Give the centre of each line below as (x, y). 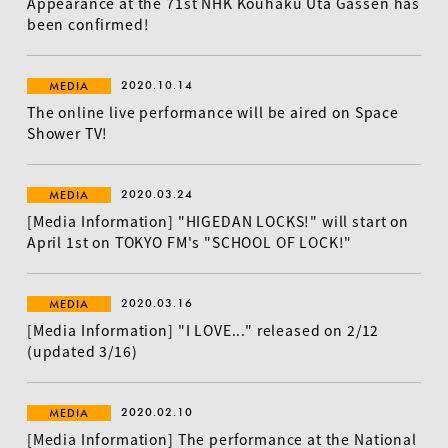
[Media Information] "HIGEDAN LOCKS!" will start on (217, 221)
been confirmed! (88, 24)
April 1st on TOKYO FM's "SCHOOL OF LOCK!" (189, 242)
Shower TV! (67, 133)
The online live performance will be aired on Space (212, 112)
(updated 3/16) (82, 351)
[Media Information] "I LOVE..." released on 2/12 (203, 330)
